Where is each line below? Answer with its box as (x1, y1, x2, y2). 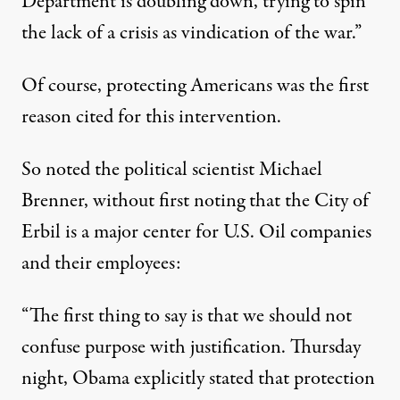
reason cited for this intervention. (21, 103, 281, 131)
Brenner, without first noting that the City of (21, 187, 369, 215)
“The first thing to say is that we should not (21, 302, 352, 330)
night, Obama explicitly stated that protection (21, 364, 375, 393)
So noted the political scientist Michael (21, 155, 322, 184)
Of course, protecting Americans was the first (21, 71, 369, 100)
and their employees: (21, 249, 181, 278)
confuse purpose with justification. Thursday (21, 333, 361, 362)
